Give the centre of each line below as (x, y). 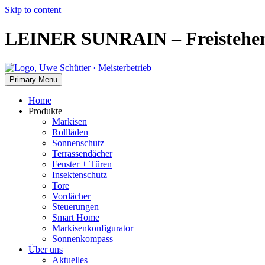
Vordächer (71, 196)
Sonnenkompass (83, 238)
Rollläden (70, 132)
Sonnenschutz (78, 143)
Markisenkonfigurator (93, 228)
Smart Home (76, 217)
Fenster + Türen (82, 164)
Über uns (46, 249)
